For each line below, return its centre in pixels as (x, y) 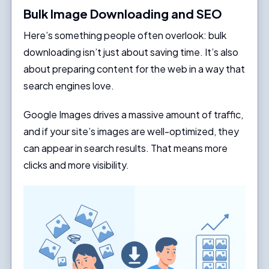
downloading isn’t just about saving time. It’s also (131, 52)
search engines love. (68, 86)
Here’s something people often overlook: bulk (125, 35)
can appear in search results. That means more (125, 148)
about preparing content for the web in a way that (134, 69)
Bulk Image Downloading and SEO (122, 14)
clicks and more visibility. (76, 165)
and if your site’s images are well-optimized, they (131, 131)
